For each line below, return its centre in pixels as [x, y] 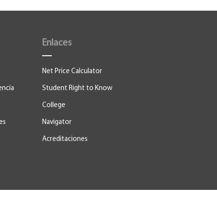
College [54, 105]
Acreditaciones [65, 139]
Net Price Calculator [72, 71]
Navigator [57, 122]
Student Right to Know [77, 88]
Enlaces [57, 43]
